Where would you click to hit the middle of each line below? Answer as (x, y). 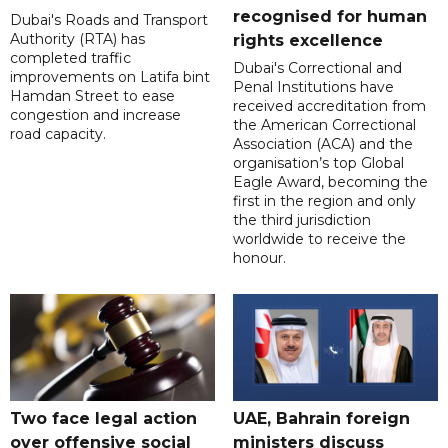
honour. (259, 258)
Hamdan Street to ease (92, 96)
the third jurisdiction (301, 220)
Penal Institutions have (313, 87)
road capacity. (58, 134)
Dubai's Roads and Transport (109, 20)
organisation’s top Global (318, 163)
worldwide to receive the (319, 239)
